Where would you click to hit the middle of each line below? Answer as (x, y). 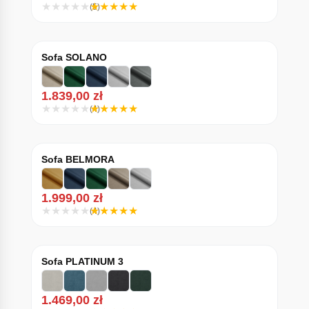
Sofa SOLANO (74, 57)
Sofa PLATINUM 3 (82, 261)
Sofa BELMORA (78, 159)
